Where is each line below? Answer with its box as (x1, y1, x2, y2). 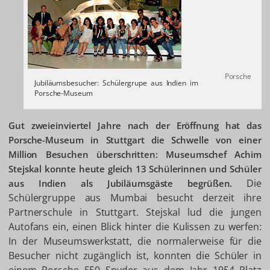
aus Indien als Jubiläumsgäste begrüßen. (8, 177, 247, 190)
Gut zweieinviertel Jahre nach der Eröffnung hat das (8, 119, 262, 132)
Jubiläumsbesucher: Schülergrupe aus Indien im (34, 78, 198, 89)
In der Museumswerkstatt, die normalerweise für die (8, 234, 262, 248)
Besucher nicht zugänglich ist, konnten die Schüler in (8, 249, 262, 263)
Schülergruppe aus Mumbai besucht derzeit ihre (8, 191, 262, 205)
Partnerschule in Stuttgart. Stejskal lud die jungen (8, 206, 262, 219)
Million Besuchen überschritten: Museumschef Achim (8, 148, 262, 161)
